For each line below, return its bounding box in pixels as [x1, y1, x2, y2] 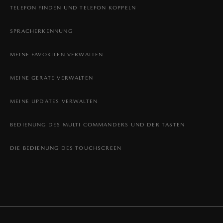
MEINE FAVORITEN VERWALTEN [10, 51, 104, 58]
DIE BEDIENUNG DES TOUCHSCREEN [10, 144, 122, 151]
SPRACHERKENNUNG [10, 27, 73, 34]
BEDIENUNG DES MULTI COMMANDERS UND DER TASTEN [10, 121, 185, 128]
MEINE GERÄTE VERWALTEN [10, 74, 93, 81]
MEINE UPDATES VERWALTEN [10, 98, 98, 105]
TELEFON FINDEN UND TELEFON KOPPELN [10, 4, 136, 11]
